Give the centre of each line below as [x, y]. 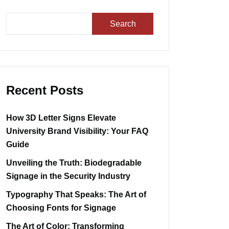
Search [123, 24]
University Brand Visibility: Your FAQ [77, 131]
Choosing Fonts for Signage [61, 208]
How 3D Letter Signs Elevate [61, 118]
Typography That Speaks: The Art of [76, 195]
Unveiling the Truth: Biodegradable [74, 163]
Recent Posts [45, 90]
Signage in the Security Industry [68, 176]
